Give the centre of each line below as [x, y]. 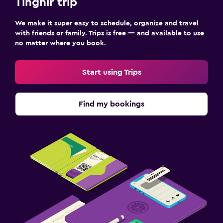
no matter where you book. [60, 43]
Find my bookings [111, 104]
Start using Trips [111, 72]
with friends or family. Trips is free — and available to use [110, 33]
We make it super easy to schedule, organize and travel [107, 23]
